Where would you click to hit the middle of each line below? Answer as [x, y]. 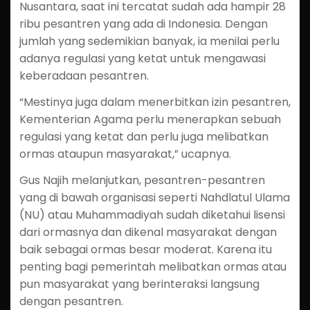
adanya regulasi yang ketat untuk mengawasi [142, 59]
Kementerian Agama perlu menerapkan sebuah [150, 120]
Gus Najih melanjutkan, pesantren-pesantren [142, 180]
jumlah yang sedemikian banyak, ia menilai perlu [149, 42]
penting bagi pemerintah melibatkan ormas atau [153, 266]
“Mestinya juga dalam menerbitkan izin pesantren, [155, 102]
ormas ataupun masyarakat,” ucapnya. [125, 154]
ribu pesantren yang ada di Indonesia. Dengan [143, 24]
